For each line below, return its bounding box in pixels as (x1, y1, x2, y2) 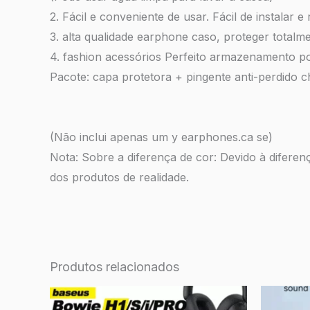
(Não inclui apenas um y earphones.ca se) (50, 130, 276, 145)
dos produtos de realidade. (50, 170, 189, 185)
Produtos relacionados (50, 259, 179, 275)
